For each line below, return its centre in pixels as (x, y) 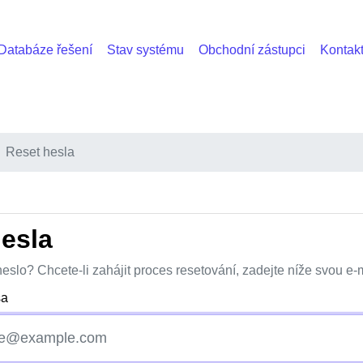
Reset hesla (40, 152)
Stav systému (145, 49)
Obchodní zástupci (252, 49)
